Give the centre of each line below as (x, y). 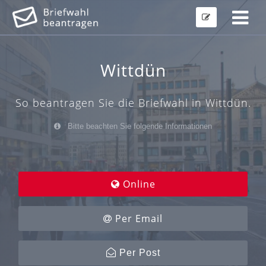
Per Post (138, 253)
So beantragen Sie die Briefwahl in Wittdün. (133, 103)
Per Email (137, 219)
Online (137, 184)
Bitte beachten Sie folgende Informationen (139, 126)
